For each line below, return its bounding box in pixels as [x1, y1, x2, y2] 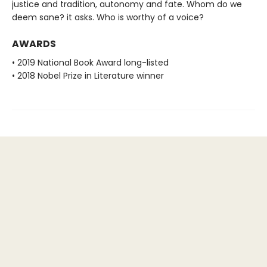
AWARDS [12, 36, 56, 51]
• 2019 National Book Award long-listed [12, 56, 169, 69]
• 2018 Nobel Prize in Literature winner [12, 69, 164, 82]
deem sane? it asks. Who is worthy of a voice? [12, 11, 204, 23]
